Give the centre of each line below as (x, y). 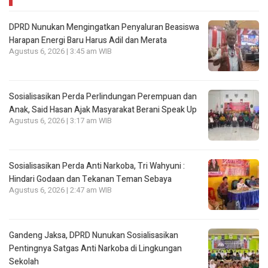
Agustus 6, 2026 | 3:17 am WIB (60, 121)
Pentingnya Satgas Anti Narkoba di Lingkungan (95, 249)
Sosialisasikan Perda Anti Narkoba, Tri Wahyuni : (97, 166)
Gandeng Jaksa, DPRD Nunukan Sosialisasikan (94, 236)
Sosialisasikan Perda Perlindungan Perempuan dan (103, 97)
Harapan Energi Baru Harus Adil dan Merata (88, 41)
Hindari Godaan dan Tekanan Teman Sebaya (90, 179)
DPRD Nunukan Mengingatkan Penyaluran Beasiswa (104, 28)
